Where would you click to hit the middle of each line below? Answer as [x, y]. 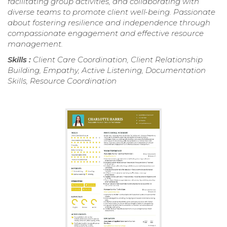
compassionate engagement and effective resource [106, 33]
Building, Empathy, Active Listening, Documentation [107, 70]
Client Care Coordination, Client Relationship [118, 60]
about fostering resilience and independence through [109, 23]
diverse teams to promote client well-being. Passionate [111, 12]
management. [35, 44]
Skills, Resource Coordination [62, 81]
